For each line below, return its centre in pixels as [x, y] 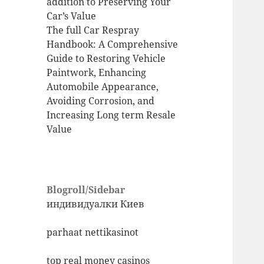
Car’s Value [72, 16]
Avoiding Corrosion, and [101, 101]
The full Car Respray [93, 30]
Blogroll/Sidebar [86, 190]
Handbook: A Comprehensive [113, 44]
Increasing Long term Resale [111, 115]
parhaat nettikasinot [93, 232]
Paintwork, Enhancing [97, 73]
